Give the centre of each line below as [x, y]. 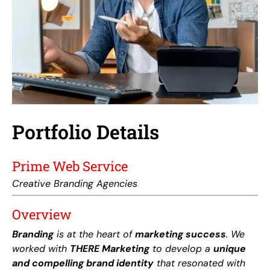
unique [230, 248]
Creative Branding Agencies [75, 183]
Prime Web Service [70, 166]
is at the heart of [94, 234]
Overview [42, 214]
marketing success [181, 234]
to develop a [181, 248]
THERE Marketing [110, 248]
